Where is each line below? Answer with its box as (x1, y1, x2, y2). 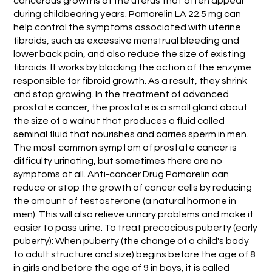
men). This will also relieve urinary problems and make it (13, 209, 254, 219)
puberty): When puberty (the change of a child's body (13, 236, 249, 246)
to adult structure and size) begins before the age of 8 (13, 249, 256, 259)
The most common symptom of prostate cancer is (13, 142, 237, 152)
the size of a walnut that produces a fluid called (13, 115, 225, 126)
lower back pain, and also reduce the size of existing (13, 49, 245, 59)
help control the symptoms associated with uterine (13, 22, 241, 32)
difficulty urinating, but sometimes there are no (13, 155, 222, 166)
